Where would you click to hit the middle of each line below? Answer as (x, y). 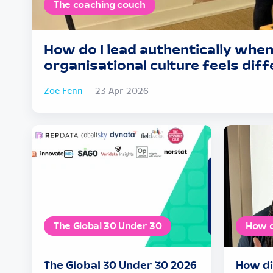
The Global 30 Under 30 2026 (120, 265)
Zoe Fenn (63, 91)
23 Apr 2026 (122, 91)
